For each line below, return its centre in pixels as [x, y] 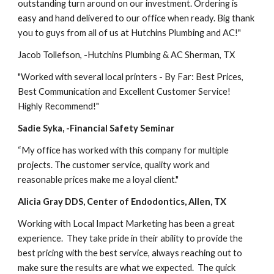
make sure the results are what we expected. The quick [127, 267]
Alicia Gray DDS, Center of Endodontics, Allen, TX [122, 201]
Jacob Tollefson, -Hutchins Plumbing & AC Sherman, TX [127, 54]
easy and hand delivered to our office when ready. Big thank [136, 18]
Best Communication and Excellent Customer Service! [124, 91]
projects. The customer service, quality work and [114, 165]
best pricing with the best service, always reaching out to [130, 253]
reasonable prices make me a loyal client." [98, 179]
